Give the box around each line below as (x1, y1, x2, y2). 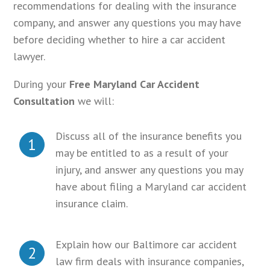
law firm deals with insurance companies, (55, 254, 244, 269)
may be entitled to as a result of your (55, 146, 229, 160)
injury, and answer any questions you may (55, 163, 243, 177)
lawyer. (13, 49, 46, 64)
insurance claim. (55, 196, 128, 211)
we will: (75, 94, 115, 108)
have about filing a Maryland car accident (55, 180, 247, 194)
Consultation (13, 94, 75, 108)
